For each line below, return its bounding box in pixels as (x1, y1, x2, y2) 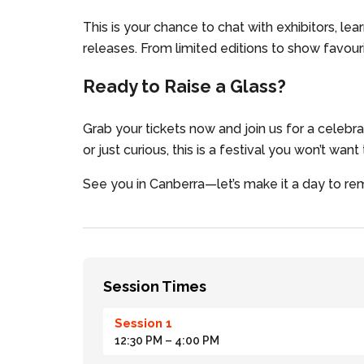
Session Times (103, 277, 206, 295)
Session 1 (115, 315, 172, 331)
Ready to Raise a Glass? (83, 76, 286, 97)
